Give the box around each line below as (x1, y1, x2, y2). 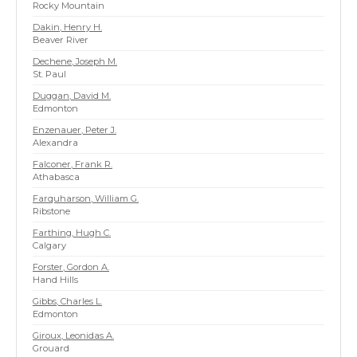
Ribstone (33, 206, 70, 217)
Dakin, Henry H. (33, 22, 102, 33)
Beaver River (33, 34, 88, 45)
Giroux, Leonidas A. (33, 330, 114, 341)
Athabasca (33, 171, 80, 182)
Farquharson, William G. (33, 193, 139, 204)
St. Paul (33, 69, 66, 80)
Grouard (33, 343, 69, 354)
